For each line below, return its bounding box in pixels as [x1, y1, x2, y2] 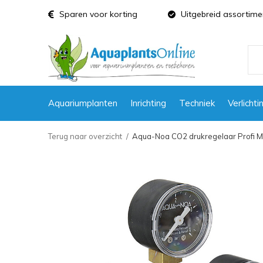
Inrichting [130, 97, 166, 109]
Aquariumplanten [48, 97, 117, 109]
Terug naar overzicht [48, 131, 122, 141]
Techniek [179, 97, 215, 109]
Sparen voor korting [57, 9, 137, 19]
